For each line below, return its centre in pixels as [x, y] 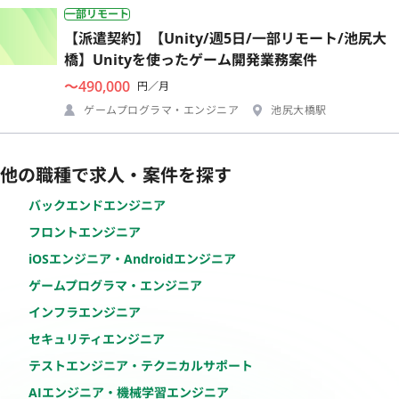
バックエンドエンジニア [97, 205]
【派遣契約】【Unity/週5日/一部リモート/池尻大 [225, 38]
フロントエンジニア [85, 232]
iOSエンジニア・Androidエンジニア [132, 258]
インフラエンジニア [85, 312]
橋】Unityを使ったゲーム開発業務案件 [191, 59]
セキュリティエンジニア [97, 338]
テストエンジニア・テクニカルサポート [141, 365]
